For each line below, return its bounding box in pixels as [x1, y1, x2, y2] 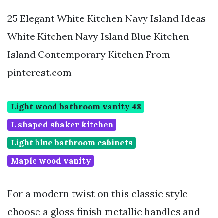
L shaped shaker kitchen [10, 119, 113, 130]
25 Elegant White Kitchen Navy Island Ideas [7, 12, 206, 25]
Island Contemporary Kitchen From [7, 48, 170, 61]
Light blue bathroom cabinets [10, 137, 133, 148]
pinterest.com [7, 66, 72, 79]
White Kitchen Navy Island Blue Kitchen [7, 30, 189, 43]
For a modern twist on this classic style [7, 187, 188, 200]
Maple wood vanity [10, 155, 91, 166]
